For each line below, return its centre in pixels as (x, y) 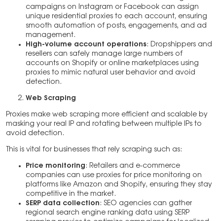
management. (51, 35)
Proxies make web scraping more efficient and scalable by (107, 115)
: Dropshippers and (179, 45)
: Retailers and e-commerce (133, 166)
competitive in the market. (71, 194)
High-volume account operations (86, 45)
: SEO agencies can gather (146, 203)
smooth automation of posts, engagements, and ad (116, 26)
